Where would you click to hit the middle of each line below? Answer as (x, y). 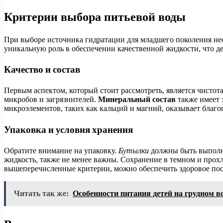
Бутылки (134, 150)
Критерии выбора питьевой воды (95, 16)
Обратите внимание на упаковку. (61, 150)
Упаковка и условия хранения (68, 129)
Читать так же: (41, 193)
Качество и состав (42, 70)
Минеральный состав (137, 100)
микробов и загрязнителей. (51, 100)
